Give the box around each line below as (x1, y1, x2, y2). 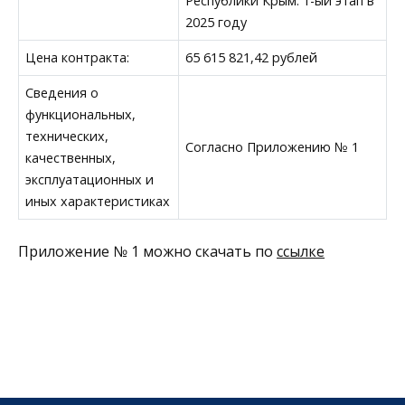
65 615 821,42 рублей (185, 48, 318, 66)
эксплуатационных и (25, 170, 155, 188)
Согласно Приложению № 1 (185, 137, 360, 155)
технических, (25, 127, 109, 145)
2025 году (185, 13, 248, 31)
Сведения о (25, 83, 99, 101)
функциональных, (25, 105, 137, 123)
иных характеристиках (25, 192, 171, 210)
